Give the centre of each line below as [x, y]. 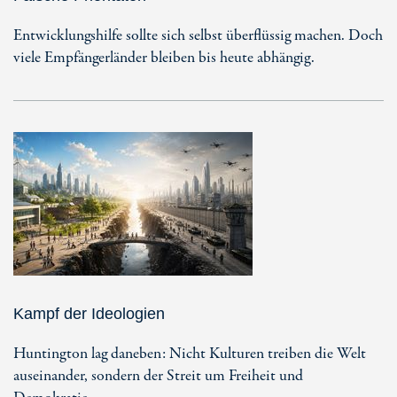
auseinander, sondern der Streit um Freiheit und [158, 376]
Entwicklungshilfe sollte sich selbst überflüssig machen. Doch [198, 35]
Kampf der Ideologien [89, 313]
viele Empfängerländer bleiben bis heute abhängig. [164, 58]
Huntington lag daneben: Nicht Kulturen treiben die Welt [190, 354]
